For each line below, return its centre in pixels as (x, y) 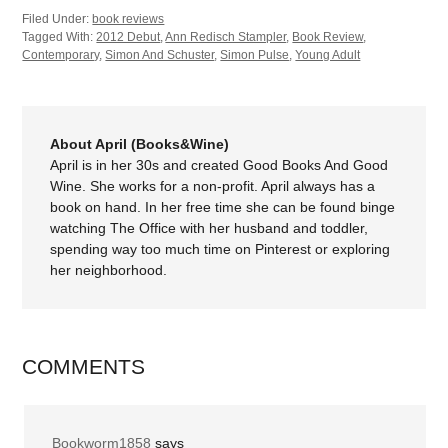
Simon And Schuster (160, 54)
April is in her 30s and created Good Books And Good (219, 164)
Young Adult (328, 54)
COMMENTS (84, 366)
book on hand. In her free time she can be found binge (223, 206)
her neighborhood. (109, 269)
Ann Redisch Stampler (226, 36)
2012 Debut (128, 36)
